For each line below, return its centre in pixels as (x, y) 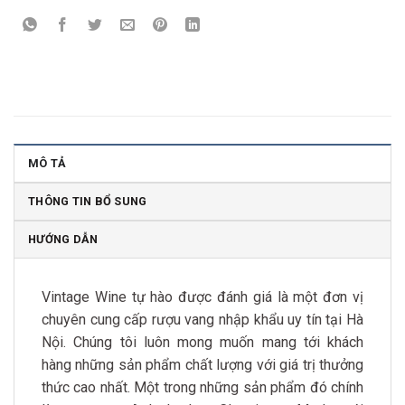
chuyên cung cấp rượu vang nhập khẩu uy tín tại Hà (202, 320)
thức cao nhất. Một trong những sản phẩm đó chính (202, 388)
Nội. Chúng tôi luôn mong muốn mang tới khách (202, 343)
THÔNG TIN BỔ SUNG (88, 202)
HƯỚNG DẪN (63, 240)
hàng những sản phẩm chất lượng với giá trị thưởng (202, 365)
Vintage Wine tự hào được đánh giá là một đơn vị (202, 297)
